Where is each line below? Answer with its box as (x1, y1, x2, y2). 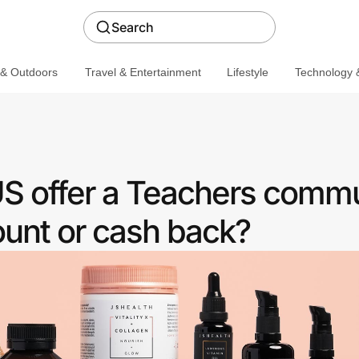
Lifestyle (226, 65, 268, 79)
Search (111, 19, 154, 35)
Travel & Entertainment (84, 65, 201, 79)
